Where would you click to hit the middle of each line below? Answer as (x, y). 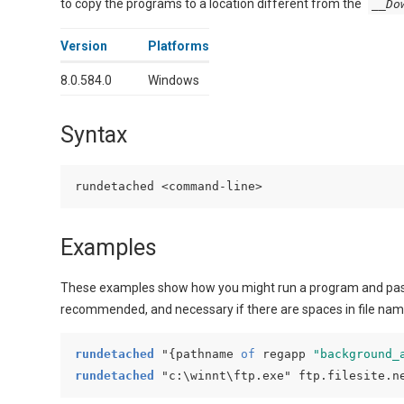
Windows (174, 80)
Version (84, 46)
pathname (209, 354)
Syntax (94, 134)
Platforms (179, 46)
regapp (285, 354)
